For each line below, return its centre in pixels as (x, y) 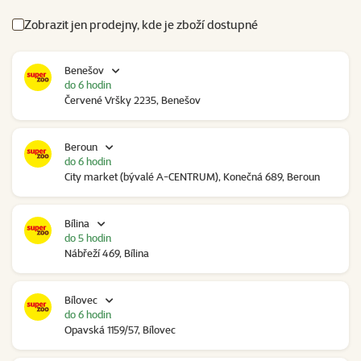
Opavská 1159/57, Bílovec (120, 330)
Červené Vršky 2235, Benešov (133, 100)
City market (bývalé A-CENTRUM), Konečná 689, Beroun (192, 177)
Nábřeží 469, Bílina (107, 253)
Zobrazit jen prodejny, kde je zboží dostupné (141, 25)
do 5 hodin (88, 238)
